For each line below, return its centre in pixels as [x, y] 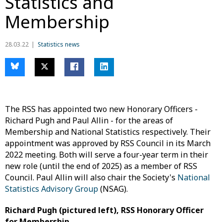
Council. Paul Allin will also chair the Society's [91, 178]
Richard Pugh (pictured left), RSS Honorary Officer [104, 210]
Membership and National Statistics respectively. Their [108, 132]
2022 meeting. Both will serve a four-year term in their [107, 155]
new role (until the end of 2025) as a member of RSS [101, 166]
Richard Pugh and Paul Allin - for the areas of [89, 121]
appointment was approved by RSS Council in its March [108, 143]
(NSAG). [113, 189]
